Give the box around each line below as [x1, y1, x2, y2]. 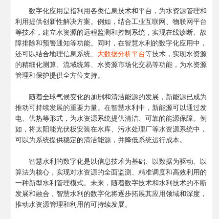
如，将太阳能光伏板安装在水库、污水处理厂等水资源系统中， [15, 123, 207, 133]
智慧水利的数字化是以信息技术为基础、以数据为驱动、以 [28, 155, 207, 166]
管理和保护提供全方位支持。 [15, 69, 104, 80]
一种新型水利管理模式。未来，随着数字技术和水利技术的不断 [15, 177, 207, 187]
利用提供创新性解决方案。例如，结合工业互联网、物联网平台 [15, 16, 207, 26]
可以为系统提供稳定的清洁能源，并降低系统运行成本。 [15, 134, 186, 144]
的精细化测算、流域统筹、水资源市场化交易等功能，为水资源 [15, 59, 207, 69]
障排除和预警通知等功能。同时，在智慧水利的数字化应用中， [15, 37, 207, 47]
